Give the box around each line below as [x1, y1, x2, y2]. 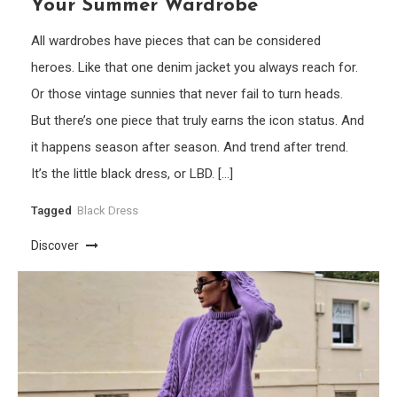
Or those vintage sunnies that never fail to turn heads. [31, 86, 344, 103]
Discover [31, 238, 82, 253]
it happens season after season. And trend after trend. [31, 139, 349, 156]
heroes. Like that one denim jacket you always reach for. [31, 59, 359, 76]
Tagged [31, 204, 75, 218]
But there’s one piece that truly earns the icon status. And [31, 113, 365, 129]
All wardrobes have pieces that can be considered [31, 33, 322, 50]
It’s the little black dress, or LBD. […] [31, 166, 234, 183]
